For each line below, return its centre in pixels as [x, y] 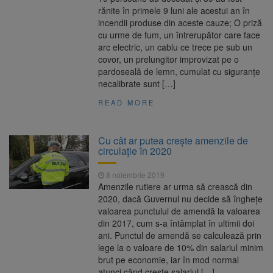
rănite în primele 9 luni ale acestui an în [174, 11]
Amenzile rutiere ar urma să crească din [175, 187]
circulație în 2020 [135, 151]
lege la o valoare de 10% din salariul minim [181, 248]
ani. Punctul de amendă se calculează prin [180, 236]
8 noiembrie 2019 [135, 175]
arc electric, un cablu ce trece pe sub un [175, 47]
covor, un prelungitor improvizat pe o [169, 59]
